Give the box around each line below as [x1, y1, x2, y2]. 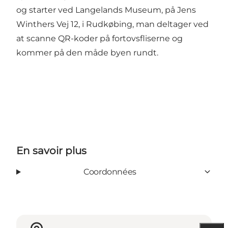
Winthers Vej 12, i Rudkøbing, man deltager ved [16, 19, 209, 29]
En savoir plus [16, 144, 87, 157]
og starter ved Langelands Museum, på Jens [16, 5, 196, 15]
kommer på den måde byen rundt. [16, 47, 158, 58]
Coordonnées [83, 166, 136, 177]
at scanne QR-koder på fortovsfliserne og [16, 33, 183, 43]
